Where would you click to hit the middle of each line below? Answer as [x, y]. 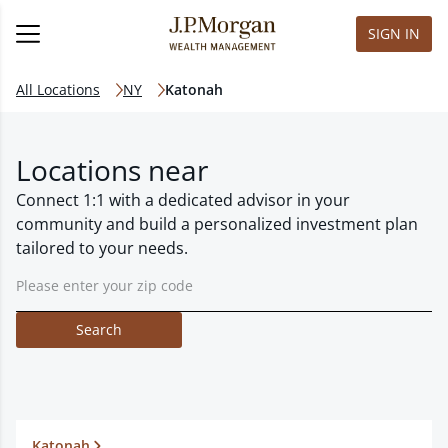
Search [99, 329]
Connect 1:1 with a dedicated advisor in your [183, 200]
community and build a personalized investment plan [217, 224]
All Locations [58, 89]
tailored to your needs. [102, 248]
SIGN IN [394, 33]
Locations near [112, 170]
